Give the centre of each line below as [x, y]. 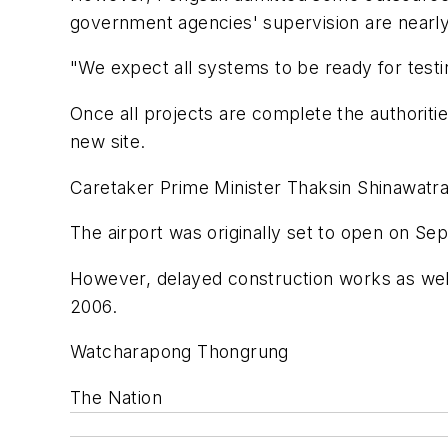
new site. [108, 142]
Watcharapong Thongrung [179, 352]
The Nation [116, 398]
